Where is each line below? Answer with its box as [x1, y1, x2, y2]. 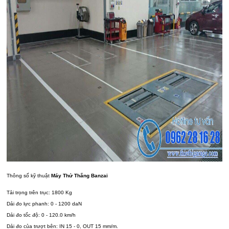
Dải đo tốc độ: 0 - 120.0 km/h [7, 212, 76, 218]
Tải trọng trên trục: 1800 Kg [7, 190, 73, 196]
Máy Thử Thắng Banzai [51, 173, 108, 179]
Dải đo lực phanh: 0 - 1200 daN [7, 201, 82, 207]
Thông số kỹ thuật [7, 173, 52, 179]
